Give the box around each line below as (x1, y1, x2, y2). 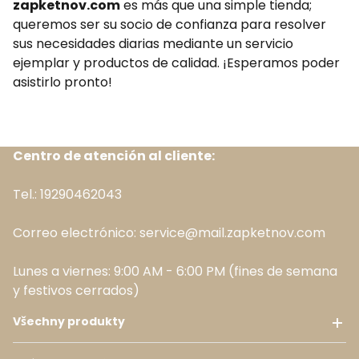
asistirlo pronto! (13, 73, 112, 91)
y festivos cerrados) (13, 281, 139, 300)
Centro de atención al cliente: (13, 147, 215, 165)
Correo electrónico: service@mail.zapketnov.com (13, 224, 325, 242)
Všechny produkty (13, 313, 125, 329)
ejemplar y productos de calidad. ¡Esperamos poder (13, 54, 340, 72)
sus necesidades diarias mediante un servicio (13, 34, 293, 53)
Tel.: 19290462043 (13, 185, 122, 204)
